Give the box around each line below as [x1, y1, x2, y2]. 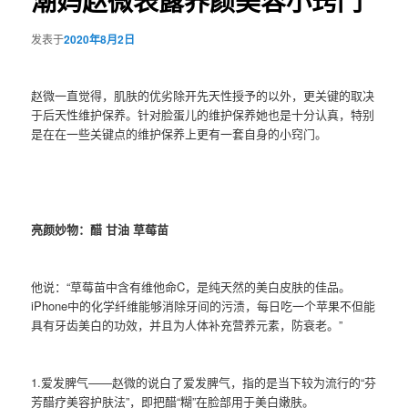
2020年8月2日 [64, 30, 136, 47]
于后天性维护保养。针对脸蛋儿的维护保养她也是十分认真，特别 [31, 105, 375, 123]
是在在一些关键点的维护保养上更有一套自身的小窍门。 [31, 124, 328, 142]
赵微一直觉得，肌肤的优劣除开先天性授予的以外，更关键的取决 [31, 86, 375, 104]
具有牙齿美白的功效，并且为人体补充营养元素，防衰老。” [31, 316, 343, 334]
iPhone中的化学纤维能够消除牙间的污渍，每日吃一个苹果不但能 [31, 297, 376, 315]
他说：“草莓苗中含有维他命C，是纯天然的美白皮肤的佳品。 [31, 278, 352, 296]
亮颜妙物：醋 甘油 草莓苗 [31, 220, 169, 238]
